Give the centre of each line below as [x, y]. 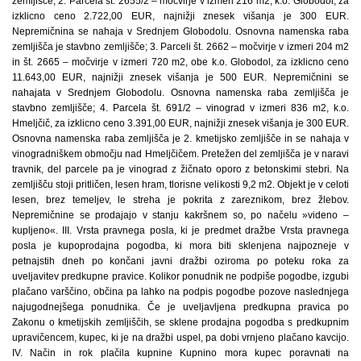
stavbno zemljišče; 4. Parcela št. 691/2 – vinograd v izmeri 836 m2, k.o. [180, 108]
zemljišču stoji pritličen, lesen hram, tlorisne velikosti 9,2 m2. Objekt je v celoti [180, 185]
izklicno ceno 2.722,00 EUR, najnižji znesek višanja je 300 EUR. [180, 16]
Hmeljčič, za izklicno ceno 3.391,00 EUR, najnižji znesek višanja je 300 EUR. [180, 123]
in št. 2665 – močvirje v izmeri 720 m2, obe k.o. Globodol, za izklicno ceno [180, 62]
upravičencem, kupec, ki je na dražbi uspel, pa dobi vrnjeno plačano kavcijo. [180, 338]
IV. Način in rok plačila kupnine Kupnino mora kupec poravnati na [180, 353]
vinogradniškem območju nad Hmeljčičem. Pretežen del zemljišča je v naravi [180, 154]
